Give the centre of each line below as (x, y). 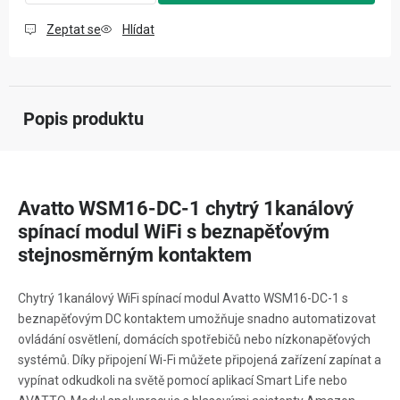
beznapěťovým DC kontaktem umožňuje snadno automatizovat (197, 319)
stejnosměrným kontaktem (135, 255)
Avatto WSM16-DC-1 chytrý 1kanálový (186, 208)
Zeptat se (74, 29)
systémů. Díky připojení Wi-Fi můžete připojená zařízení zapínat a (200, 360)
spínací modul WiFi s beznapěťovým (174, 232)
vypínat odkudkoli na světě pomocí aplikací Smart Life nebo (183, 380)
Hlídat (138, 29)
